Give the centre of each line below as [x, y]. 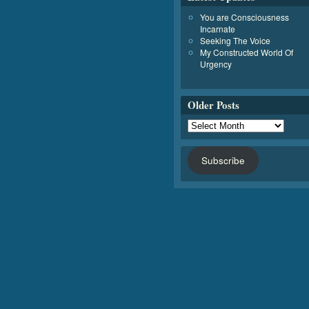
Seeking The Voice [235, 40]
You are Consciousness [245, 17]
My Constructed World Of [247, 52]
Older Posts [213, 105]
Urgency [216, 64]
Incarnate [218, 29]
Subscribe [223, 160]
